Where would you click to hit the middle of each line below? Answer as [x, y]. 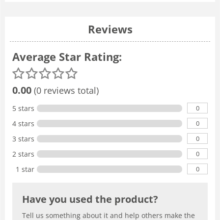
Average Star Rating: [67, 56]
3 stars [23, 138]
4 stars [23, 123]
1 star [25, 169]
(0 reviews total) [65, 90]
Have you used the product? [90, 199]
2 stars [23, 154]
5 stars [23, 108]
